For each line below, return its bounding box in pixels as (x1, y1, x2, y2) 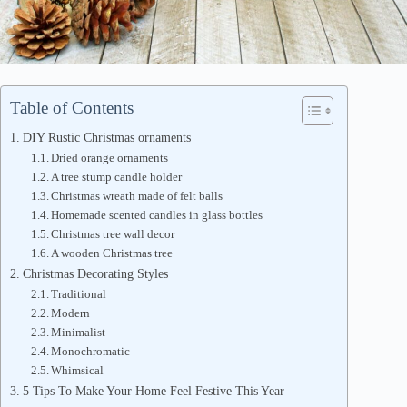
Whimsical (51, 362, 104, 377)
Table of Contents (10, 97, 134, 117)
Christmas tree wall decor (51, 226, 175, 241)
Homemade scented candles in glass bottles (51, 207, 263, 222)
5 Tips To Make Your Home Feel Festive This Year (22, 382, 284, 398)
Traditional (51, 286, 107, 301)
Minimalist (51, 324, 106, 339)
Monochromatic (51, 343, 131, 358)
